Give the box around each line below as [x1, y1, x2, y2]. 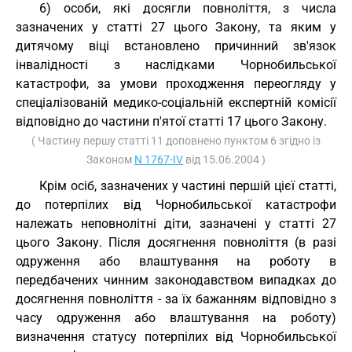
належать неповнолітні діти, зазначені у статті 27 [16, 216, 336, 231]
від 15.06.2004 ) [183, 153, 266, 166]
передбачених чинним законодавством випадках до [16, 273, 336, 288]
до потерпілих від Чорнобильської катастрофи [16, 197, 336, 212]
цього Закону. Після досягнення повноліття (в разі [16, 235, 336, 250]
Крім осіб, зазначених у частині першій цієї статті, [39, 178, 336, 193]
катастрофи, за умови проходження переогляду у [16, 76, 336, 91]
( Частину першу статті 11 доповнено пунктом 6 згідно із [31, 134, 321, 147]
